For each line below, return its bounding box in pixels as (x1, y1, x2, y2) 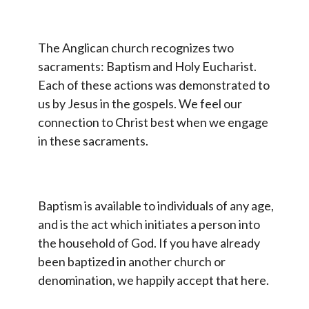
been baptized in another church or (38, 253, 226, 269)
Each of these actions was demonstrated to (38, 77, 270, 92)
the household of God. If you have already (38, 235, 260, 250)
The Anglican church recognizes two (38, 39, 234, 55)
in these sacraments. (38, 132, 148, 148)
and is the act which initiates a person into (38, 216, 260, 232)
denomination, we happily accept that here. (38, 272, 271, 288)
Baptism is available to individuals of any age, (38, 197, 274, 213)
